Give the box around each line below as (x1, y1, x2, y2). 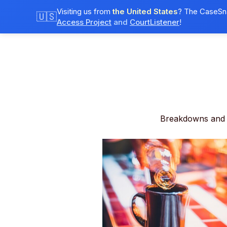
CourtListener (130, 17, 179, 27)
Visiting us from (57, 7, 112, 16)
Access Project (57, 17, 111, 27)
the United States (112, 7, 178, 16)
